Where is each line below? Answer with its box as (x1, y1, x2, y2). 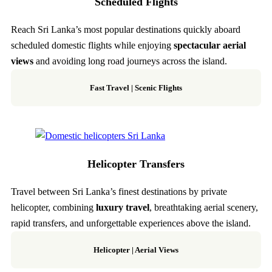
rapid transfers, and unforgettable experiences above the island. (11, 218, 251, 228)
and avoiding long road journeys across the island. (33, 55, 227, 66)
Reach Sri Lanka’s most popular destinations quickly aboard (11, 24, 240, 35)
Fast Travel (90, 83, 129, 92)
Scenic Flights (135, 83, 182, 92)
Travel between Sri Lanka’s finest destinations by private (11, 186, 227, 197)
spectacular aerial (174, 39, 246, 50)
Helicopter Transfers (87, 158, 185, 170)
